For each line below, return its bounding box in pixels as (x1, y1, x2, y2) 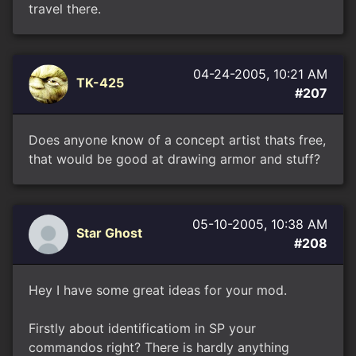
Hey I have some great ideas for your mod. (29, 282, 287, 298)
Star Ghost (76, 225, 142, 242)
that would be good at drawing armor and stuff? (29, 151, 320, 167)
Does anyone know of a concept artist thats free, (29, 132, 326, 148)
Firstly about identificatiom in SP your (29, 320, 256, 336)
